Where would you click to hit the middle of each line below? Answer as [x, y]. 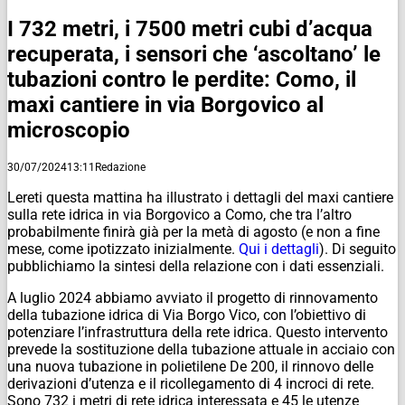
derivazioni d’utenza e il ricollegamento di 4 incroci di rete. [191, 383]
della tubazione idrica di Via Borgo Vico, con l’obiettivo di [187, 315]
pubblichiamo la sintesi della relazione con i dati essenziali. [196, 266]
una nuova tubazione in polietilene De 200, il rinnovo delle [190, 366]
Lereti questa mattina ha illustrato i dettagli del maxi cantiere [200, 197]
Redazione [120, 167]
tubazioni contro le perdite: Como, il [182, 79]
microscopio [69, 130]
